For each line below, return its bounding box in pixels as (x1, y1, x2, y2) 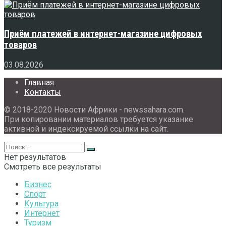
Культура (24, 199, 59, 209)
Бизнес (24, 180, 51, 190)
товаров (4, 39, 37, 51)
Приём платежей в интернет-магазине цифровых (4, 28, 202, 40)
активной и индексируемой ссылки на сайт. (4, 124, 168, 134)
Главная (24, 78, 54, 88)
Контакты (24, 87, 61, 97)
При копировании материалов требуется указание (4, 115, 193, 125)
